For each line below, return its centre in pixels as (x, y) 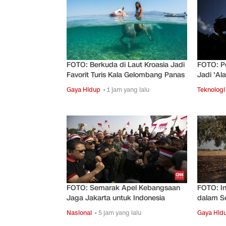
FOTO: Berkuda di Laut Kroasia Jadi (126, 65)
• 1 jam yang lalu (126, 89)
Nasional (79, 213)
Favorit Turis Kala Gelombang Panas (126, 75)
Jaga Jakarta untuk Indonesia (116, 198)
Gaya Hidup (83, 89)
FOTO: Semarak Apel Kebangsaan (123, 188)
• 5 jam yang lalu (118, 213)
